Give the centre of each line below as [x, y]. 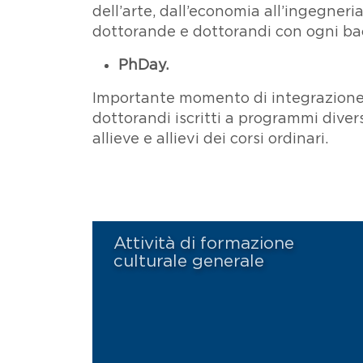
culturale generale [189, 261]
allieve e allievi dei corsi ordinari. [210, 139]
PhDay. [145, 65]
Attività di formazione [204, 243]
